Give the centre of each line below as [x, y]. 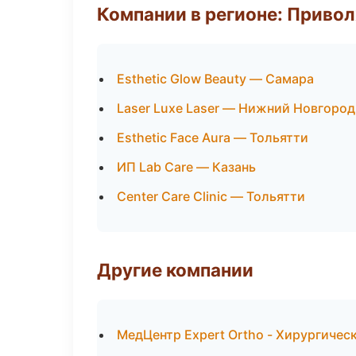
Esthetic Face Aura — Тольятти [213, 137]
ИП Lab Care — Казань [186, 167]
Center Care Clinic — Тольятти [211, 196]
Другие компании [175, 270]
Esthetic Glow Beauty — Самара [215, 79]
